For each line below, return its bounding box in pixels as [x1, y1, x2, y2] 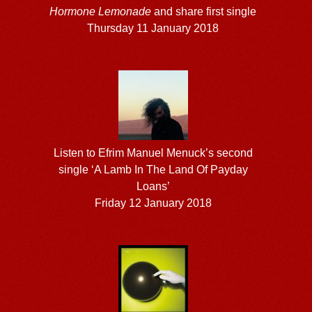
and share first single [151, 5, 257, 17]
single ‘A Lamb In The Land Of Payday [58, 163, 248, 175]
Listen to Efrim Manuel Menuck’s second [53, 146, 253, 159]
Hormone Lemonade [49, 5, 152, 17]
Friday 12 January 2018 [94, 196, 212, 209]
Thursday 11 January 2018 [87, 22, 219, 34]
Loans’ [136, 180, 170, 192]
